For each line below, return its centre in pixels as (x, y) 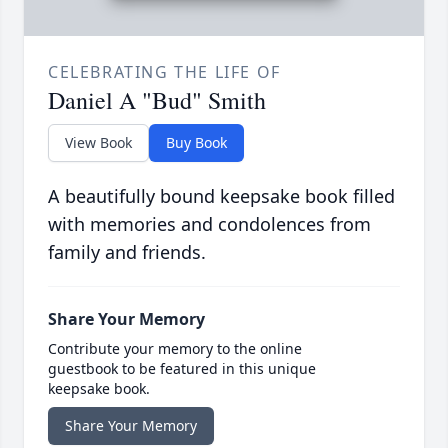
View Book (98, 143)
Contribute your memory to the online (175, 349)
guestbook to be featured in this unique (182, 369)
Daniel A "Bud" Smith (157, 100)
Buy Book (196, 143)
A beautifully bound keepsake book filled (221, 196)
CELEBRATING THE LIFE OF (164, 72)
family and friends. (127, 252)
